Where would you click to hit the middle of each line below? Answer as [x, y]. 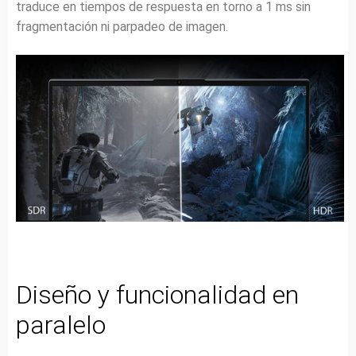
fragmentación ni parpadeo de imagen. [122, 27]
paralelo [61, 325]
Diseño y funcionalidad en [157, 295]
